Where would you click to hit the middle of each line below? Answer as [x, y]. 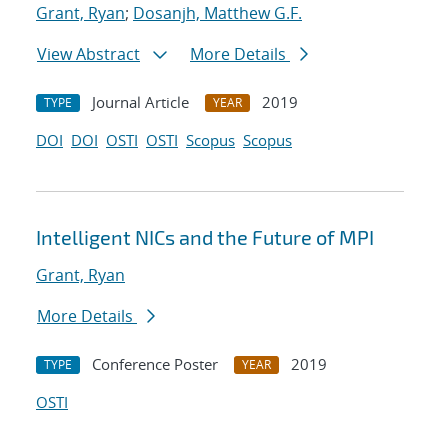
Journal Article [140, 102]
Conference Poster [155, 364]
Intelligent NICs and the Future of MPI [205, 237]
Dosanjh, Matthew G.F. [217, 13]
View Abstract [88, 54]
